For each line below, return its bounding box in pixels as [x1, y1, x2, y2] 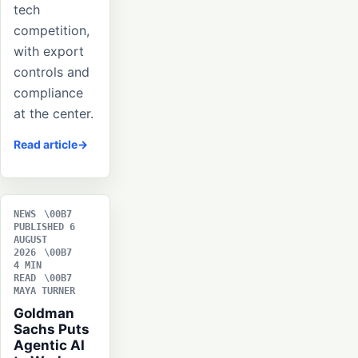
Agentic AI [14, 337, 85, 354]
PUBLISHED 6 [14, 221, 75, 233]
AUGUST [14, 234, 47, 246]
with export [14, 43, 84, 60]
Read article [14, 137, 78, 152]
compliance [14, 85, 83, 101]
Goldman [14, 305, 74, 322]
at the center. [14, 105, 93, 122]
